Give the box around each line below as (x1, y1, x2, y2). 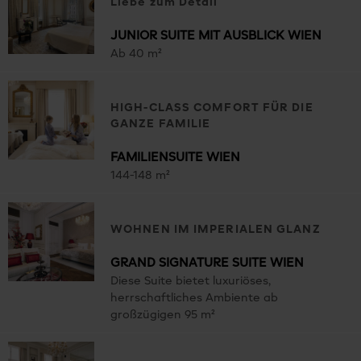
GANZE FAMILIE (110, 118, 211, 131)
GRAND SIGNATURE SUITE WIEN (110, 257, 304, 270)
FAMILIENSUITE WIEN (110, 151, 240, 164)
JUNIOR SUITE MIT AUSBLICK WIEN (110, 30, 322, 43)
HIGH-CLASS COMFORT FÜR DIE (110, 102, 313, 114)
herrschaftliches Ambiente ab (110, 293, 278, 305)
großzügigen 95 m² (110, 309, 215, 322)
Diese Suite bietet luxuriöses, (110, 276, 271, 288)
